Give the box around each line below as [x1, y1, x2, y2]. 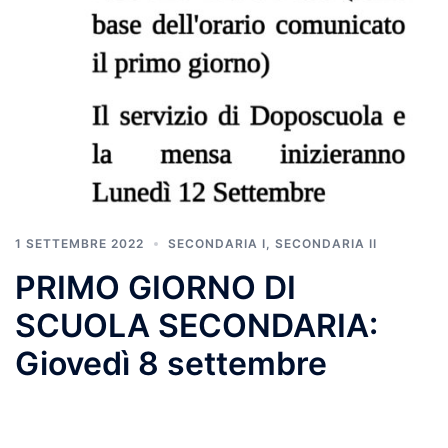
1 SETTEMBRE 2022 [15, 235, 144, 251]
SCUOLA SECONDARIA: [15, 305, 378, 345]
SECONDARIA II [275, 235, 377, 251]
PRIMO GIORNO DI [15, 267, 296, 307]
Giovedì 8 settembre [15, 343, 327, 383]
